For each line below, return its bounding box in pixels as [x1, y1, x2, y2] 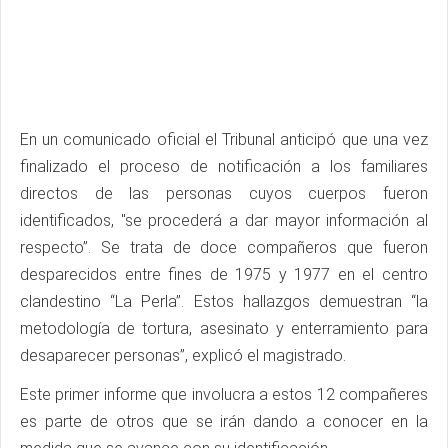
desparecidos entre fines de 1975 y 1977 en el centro [20, 265, 428, 285]
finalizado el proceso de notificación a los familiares [20, 157, 428, 177]
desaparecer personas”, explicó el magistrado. [20, 346, 350, 366]
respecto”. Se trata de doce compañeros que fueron [20, 238, 428, 258]
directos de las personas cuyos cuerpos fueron [20, 184, 428, 204]
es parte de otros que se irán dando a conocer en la [20, 412, 428, 432]
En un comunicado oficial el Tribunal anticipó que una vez [20, 130, 428, 150]
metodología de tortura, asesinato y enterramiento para [20, 319, 428, 339]
